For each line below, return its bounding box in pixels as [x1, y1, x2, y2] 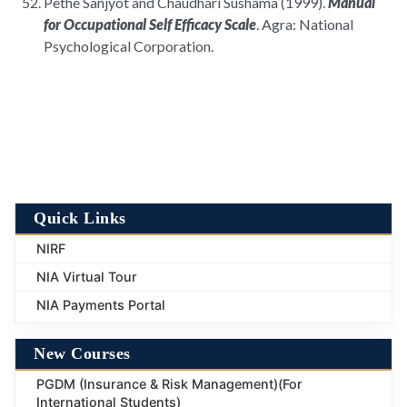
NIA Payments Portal [36, 297, 165, 313]
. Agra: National [256, 15, 353, 34]
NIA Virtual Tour [36, 269, 137, 285]
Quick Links [34, 209, 126, 228]
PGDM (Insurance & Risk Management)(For [36, 376, 303, 392]
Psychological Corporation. [44, 37, 213, 55]
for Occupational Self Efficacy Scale [44, 15, 256, 34]
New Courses [34, 344, 131, 363]
